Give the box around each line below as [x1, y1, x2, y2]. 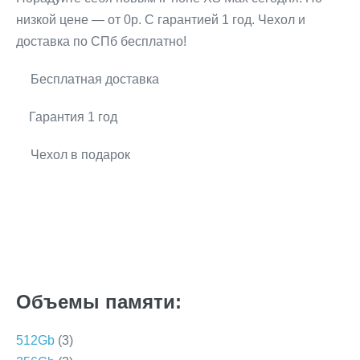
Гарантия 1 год [29, 109, 117, 124]
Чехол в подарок [31, 147, 130, 162]
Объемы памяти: [16, 291, 182, 313]
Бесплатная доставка [31, 72, 159, 86]
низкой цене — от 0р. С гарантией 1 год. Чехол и [16, 12, 305, 27]
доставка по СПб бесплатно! [16, 34, 186, 48]
